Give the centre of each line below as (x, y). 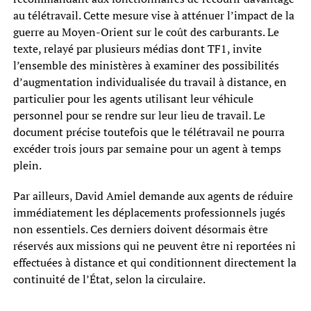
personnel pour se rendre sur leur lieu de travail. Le (139, 116)
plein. (27, 166)
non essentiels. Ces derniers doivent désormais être (140, 229)
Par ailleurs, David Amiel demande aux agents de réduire (153, 196)
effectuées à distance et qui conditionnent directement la (154, 263)
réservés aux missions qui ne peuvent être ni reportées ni (154, 246)
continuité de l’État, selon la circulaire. (109, 279)
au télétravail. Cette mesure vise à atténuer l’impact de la (153, 16)
